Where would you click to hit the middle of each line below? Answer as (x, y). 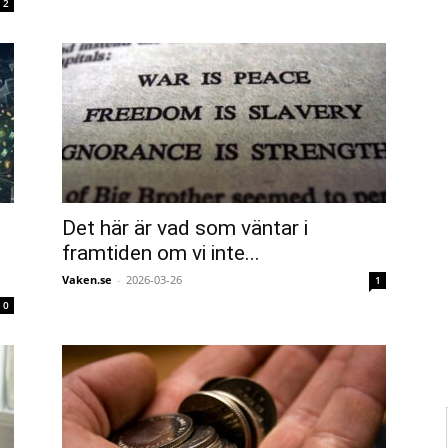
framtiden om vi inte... (161, 253)
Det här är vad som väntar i (185, 228)
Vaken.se (87, 279)
